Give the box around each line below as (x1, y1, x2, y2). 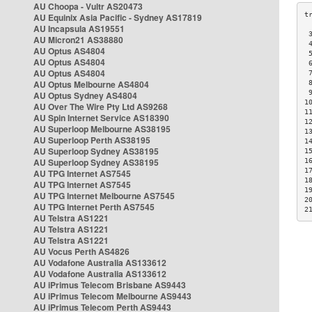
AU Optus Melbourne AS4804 (33, 78, 149, 91)
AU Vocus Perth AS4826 (33, 245, 130, 258)
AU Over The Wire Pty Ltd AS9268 (33, 100, 168, 113)
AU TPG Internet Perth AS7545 (33, 201, 155, 213)
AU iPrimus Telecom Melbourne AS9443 (33, 290, 192, 302)
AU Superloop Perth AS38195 (33, 134, 150, 146)
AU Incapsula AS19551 (33, 22, 125, 35)
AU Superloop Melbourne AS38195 (33, 123, 171, 135)
